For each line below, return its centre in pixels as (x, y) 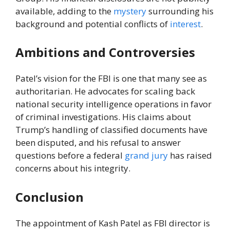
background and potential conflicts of (93, 24)
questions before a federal (70, 156)
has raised (190, 156)
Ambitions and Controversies (105, 52)
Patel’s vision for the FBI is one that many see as (111, 79)
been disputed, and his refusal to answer (98, 143)
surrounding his (180, 11)
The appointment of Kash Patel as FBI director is (113, 223)
